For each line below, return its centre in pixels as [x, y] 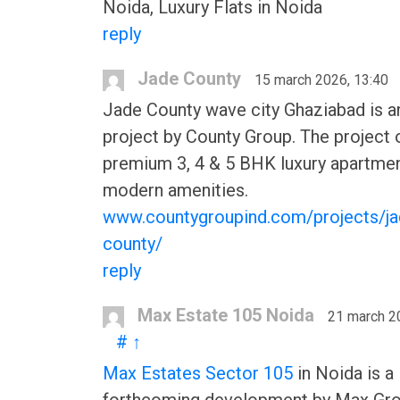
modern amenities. [175, 190]
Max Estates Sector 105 [198, 373]
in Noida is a [343, 373]
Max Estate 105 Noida [226, 315]
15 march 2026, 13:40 [321, 80]
